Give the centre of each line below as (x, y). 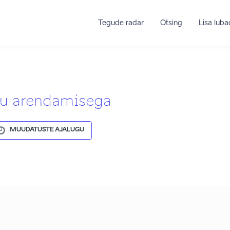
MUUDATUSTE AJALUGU (47, 130)
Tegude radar (121, 23)
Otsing (171, 23)
